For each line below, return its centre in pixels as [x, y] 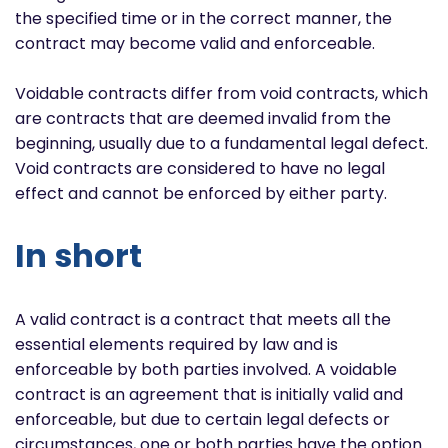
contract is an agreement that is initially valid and [209, 394]
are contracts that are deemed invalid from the [203, 118]
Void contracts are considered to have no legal [200, 168]
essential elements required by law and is [176, 344]
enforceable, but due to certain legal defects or [202, 419]
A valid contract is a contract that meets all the [203, 319]
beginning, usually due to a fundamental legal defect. [221, 143]
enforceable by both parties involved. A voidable [206, 369]
